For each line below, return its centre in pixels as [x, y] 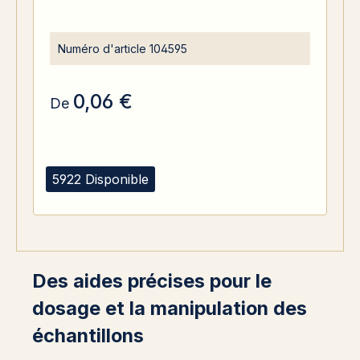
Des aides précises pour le [152, 281]
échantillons [88, 335]
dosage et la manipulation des [170, 308]
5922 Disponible [100, 179]
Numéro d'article [102, 49]
